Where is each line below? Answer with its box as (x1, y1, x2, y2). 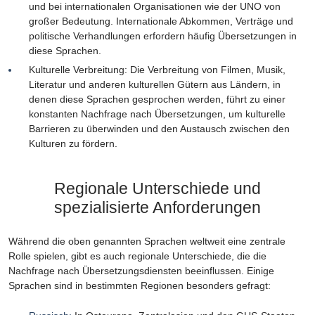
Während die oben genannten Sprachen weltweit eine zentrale (8, 235, 285, 247)
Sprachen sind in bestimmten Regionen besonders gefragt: (8, 279, 271, 291)
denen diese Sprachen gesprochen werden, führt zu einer (28, 93, 285, 105)
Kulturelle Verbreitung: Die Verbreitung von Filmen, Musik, (28, 63, 285, 75)
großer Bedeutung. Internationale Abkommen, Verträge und (28, 15, 293, 27)
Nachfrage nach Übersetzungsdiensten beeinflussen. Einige (8, 264, 274, 276)
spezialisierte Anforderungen (54, 198, 261, 217)
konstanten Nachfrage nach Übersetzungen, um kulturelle (28, 108, 285, 120)
